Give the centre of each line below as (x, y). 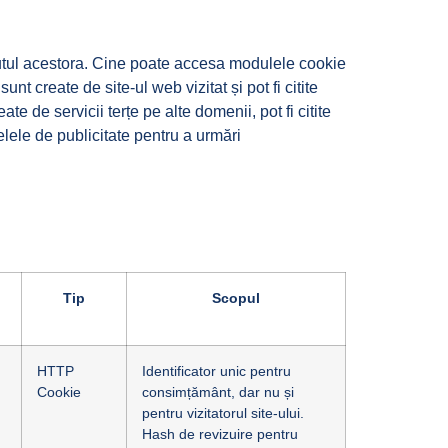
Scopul (236, 298)
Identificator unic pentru (216, 371)
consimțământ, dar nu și (218, 392)
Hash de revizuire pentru (220, 434)
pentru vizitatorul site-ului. (223, 413)
